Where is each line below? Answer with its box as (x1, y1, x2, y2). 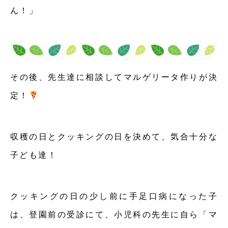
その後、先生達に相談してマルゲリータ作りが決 (10, 73, 218, 82)
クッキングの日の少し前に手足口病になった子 (10, 192, 218, 201)
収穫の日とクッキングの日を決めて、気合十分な (10, 132, 218, 141)
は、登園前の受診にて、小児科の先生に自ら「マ (10, 210, 218, 219)
